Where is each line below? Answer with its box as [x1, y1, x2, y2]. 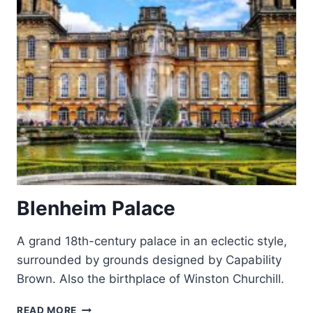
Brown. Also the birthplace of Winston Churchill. [17, 272, 284, 286]
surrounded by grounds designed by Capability [17, 253, 282, 267]
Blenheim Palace [17, 196, 175, 220]
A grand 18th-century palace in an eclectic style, [17, 234, 287, 248]
